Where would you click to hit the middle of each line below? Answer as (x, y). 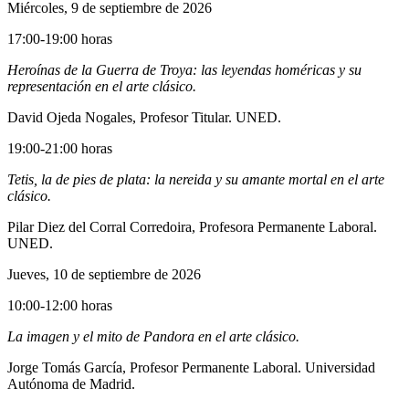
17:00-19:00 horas (60, 39)
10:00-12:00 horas (60, 306)
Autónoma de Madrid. (71, 384)
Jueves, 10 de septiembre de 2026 (104, 275)
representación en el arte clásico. (102, 87)
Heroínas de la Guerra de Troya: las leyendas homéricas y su (184, 70)
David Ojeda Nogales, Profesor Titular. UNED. (144, 118)
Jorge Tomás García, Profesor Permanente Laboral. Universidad (191, 368)
